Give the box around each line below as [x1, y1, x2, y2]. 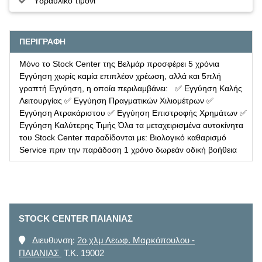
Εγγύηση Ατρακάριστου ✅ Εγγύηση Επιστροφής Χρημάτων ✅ [19, 108, 247, 118]
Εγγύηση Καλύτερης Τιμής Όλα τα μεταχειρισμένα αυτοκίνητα [19, 120, 243, 130]
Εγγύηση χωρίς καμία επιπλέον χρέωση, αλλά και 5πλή [19, 71, 221, 81]
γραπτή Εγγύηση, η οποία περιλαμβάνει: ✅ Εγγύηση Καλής [19, 83, 242, 93]
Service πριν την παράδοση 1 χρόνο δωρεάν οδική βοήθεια [19, 144, 237, 154]
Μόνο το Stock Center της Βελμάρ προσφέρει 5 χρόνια [19, 58, 219, 68]
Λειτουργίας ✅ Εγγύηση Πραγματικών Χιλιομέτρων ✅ [19, 95, 213, 105]
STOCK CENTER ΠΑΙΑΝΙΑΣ [19, 213, 133, 223]
